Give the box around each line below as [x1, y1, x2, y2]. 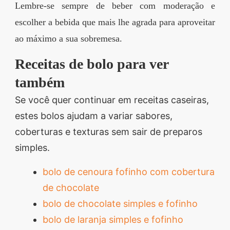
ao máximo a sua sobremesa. [15, 33, 122, 44]
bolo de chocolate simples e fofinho [43, 198, 198, 209]
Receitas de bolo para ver [15, 56, 168, 72]
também [15, 74, 65, 91]
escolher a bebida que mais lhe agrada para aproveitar [15, 17, 215, 28]
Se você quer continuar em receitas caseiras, [15, 94, 209, 106]
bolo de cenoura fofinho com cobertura [43, 166, 215, 178]
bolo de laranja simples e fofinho [43, 214, 183, 225]
